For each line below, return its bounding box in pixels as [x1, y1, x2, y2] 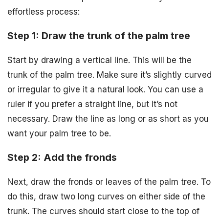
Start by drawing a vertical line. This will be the [7, 55, 192, 66]
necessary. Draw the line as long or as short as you [7, 114, 209, 124]
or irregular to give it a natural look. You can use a [7, 85, 203, 95]
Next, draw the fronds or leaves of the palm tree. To [7, 176, 211, 187]
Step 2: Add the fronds [7, 152, 117, 164]
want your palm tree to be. [7, 129, 111, 139]
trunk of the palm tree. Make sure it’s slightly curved [7, 70, 212, 80]
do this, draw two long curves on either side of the [7, 191, 205, 201]
